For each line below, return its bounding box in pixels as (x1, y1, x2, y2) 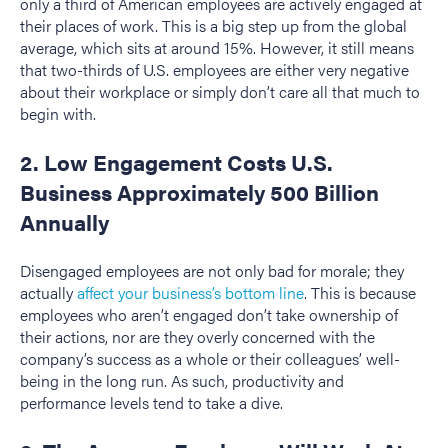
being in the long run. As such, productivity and (20, 368, 344, 392)
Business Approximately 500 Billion (20, 176, 379, 208)
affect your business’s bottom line (77, 280, 304, 304)
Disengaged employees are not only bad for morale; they (20, 258, 404, 282)
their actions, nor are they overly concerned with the (20, 324, 375, 348)
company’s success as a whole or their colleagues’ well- (20, 346, 400, 370)
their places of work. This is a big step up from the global (20, 13, 407, 37)
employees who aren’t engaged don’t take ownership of (20, 302, 398, 326)
